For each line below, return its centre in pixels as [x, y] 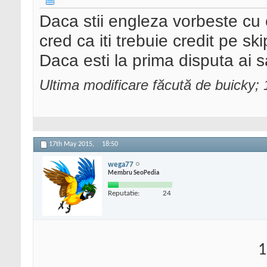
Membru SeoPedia [133, 173]
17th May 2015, [72, 145]
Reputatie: [124, 193]
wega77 [121, 164]
